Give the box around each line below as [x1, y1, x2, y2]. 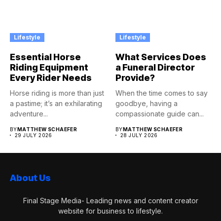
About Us [10, 173, 51, 183]
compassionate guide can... [115, 110, 204, 118]
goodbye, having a [115, 99, 178, 108]
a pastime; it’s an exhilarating [10, 99, 102, 108]
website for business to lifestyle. [58, 207, 163, 215]
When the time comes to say [115, 89, 208, 97]
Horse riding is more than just [10, 89, 104, 97]
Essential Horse [10, 52, 81, 62]
